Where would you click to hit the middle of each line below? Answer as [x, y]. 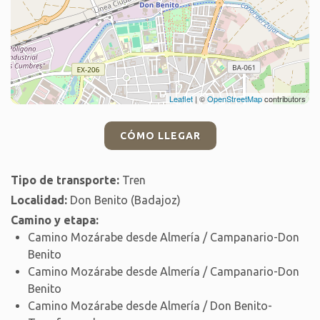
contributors [284, 99]
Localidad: [39, 200]
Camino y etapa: [55, 220]
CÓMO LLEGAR [160, 136]
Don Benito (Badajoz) [124, 200]
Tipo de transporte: [65, 180]
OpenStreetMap [235, 99]
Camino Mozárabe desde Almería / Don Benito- [150, 306]
